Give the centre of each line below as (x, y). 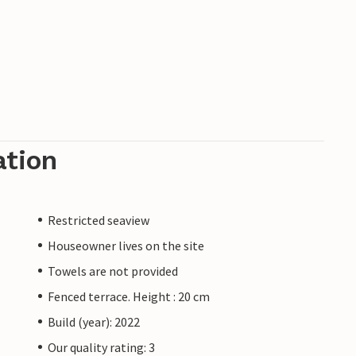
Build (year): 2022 (94, 321)
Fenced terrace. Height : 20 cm (129, 296)
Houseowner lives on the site (126, 245)
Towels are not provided (113, 271)
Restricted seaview (99, 220)
